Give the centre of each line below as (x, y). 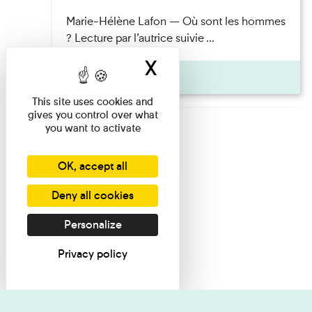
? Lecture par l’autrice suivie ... (140, 38)
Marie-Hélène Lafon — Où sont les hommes (175, 21)
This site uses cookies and (93, 101)
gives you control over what (93, 115)
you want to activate (93, 128)
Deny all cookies (93, 195)
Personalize (93, 225)
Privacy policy (93, 254)
